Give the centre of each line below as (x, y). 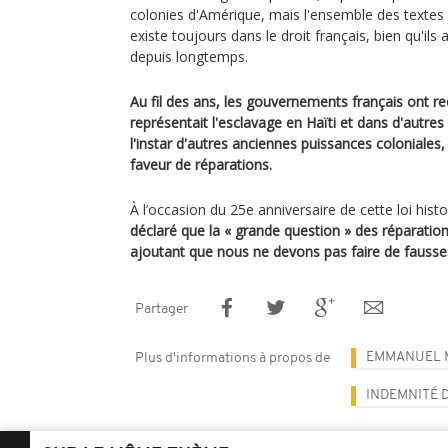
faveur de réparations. (201, 164)
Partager (161, 309)
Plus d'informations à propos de (232, 358)
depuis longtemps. (189, 56)
